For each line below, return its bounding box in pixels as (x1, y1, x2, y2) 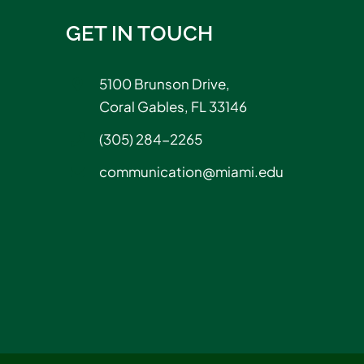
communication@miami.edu (98, 162, 284, 180)
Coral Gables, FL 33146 (98, 97, 247, 115)
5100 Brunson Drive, (98, 74, 230, 93)
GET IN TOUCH (66, 20, 213, 45)
